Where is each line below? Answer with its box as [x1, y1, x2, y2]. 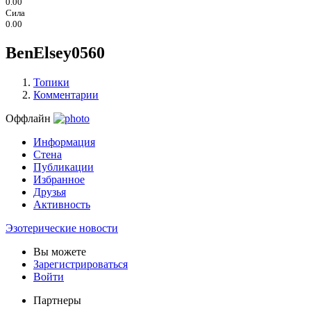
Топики [33, 76, 69, 89]
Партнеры [33, 294, 81, 307]
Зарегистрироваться [33, 258, 128, 271]
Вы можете [33, 246, 86, 258]
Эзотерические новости [6, 222, 118, 235]
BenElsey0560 [6, 44, 105, 62]
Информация [33, 136, 95, 149]
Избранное [33, 174, 85, 186]
